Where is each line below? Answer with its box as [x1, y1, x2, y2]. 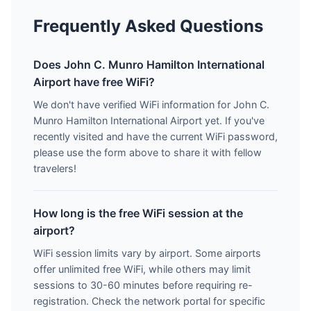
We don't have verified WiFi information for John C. [33, 99, 269, 110]
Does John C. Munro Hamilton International [33, 58, 264, 72]
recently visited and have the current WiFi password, [33, 131, 278, 142]
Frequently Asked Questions [33, 16, 263, 36]
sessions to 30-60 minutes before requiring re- [33, 279, 253, 291]
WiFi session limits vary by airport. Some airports [33, 247, 261, 259]
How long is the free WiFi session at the [33, 206, 243, 220]
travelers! [33, 162, 76, 174]
